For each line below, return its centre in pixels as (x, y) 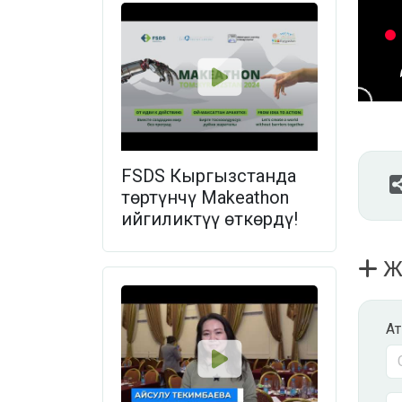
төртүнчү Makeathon (205, 197)
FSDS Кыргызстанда (209, 175)
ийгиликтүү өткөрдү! (210, 218)
